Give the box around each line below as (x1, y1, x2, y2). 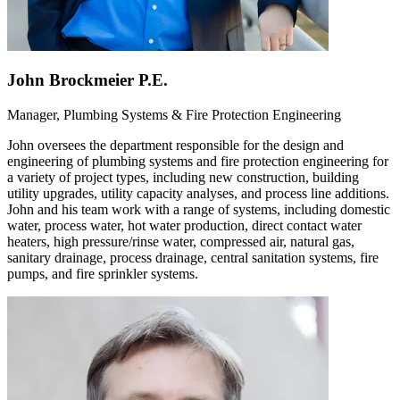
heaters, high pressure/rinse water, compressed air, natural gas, (7, 234, 354, 250)
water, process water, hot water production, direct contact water (7, 218, 362, 234)
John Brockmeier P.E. (7, 71, 168, 90)
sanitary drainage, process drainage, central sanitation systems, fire (7, 250, 379, 266)
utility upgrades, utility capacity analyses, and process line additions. (7, 186, 389, 202)
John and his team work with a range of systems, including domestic (7, 202, 390, 218)
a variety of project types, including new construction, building (7, 170, 359, 186)
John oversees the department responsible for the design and (7, 137, 344, 154)
